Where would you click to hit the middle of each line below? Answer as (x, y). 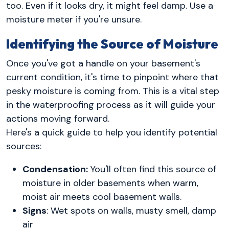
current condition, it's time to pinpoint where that (112, 77)
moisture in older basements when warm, (110, 183)
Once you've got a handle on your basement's (103, 63)
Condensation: (55, 169)
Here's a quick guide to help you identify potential (112, 132)
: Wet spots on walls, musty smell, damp (131, 210)
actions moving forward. (58, 118)
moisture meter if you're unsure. (74, 20)
